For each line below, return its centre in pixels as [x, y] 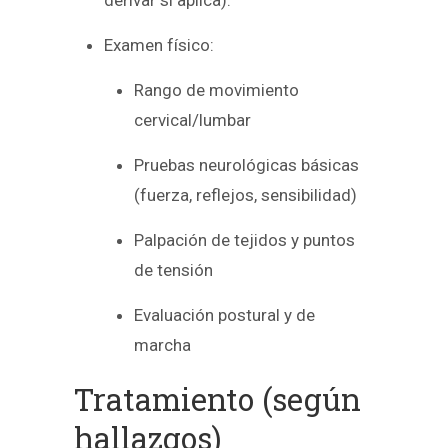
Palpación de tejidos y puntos [244, 240]
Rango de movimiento [216, 90]
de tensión [173, 270]
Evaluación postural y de [224, 315]
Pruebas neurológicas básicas [246, 165]
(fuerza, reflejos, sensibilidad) [245, 195]
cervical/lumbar [192, 120]
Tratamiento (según [217, 399]
